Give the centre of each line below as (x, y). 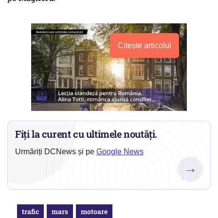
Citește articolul (145, 46)
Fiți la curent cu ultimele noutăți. (86, 134)
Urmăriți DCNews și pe (56, 152)
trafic (30, 212)
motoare (94, 212)
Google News (120, 152)
